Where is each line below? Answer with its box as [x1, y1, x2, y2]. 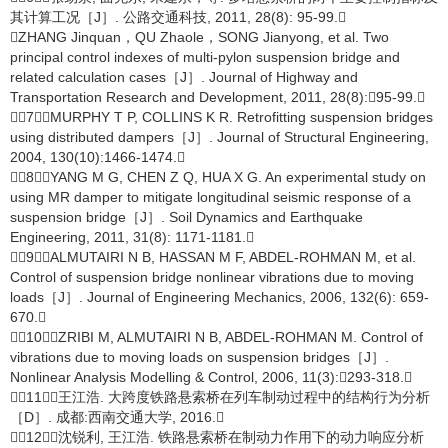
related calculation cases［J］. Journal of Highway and [10, 69, 358, 85]
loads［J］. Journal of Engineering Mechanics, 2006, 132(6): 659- [10, 289, 429, 305]
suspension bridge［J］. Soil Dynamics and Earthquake [10, 209, 363, 225]
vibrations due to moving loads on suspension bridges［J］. [10, 349, 389, 365]
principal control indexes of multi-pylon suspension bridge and [10, 49, 400, 65]
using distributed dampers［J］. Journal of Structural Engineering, [10, 129, 429, 145]
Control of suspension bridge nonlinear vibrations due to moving [10, 269, 414, 285]
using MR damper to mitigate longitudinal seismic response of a [10, 189, 411, 205]
